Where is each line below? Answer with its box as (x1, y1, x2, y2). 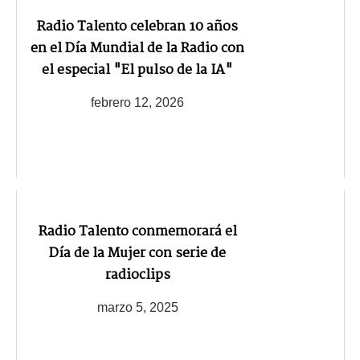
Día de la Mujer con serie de (49, 243, 226, 265)
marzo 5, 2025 (96, 301, 178, 315)
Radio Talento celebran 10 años (37, 16, 238, 39)
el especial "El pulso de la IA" (42, 59, 233, 82)
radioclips (104, 264, 170, 287)
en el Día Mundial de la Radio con (31, 38, 244, 60)
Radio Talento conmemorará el (38, 221, 237, 243)
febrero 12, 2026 (91, 96, 184, 110)
